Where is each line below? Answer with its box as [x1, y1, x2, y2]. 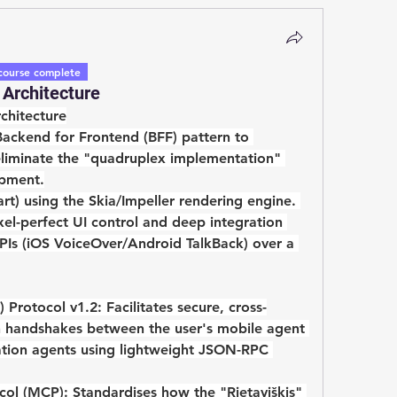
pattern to [177, 128, 249, 146]
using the [19, 192, 89, 210]
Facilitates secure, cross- [102, 299, 267, 316]
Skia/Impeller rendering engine [89, 192, 292, 210]
